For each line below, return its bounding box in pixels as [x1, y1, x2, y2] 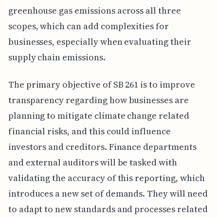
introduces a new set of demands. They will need [8, 187, 208, 200]
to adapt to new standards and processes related [8, 202, 208, 215]
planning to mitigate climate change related [8, 109, 189, 122]
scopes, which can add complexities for [8, 19, 169, 32]
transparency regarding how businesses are [8, 93, 189, 106]
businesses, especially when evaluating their [8, 35, 191, 48]
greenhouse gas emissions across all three [8, 4, 181, 17]
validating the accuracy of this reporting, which [8, 171, 205, 184]
